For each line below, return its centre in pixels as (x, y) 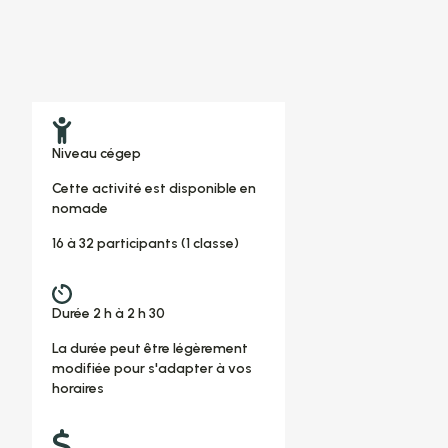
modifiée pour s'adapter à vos (151, 368)
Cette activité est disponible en (153, 188)
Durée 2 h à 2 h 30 (108, 313)
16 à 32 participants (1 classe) (145, 243)
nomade (79, 208)
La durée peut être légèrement (149, 348)
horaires (77, 388)
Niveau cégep (96, 153)
